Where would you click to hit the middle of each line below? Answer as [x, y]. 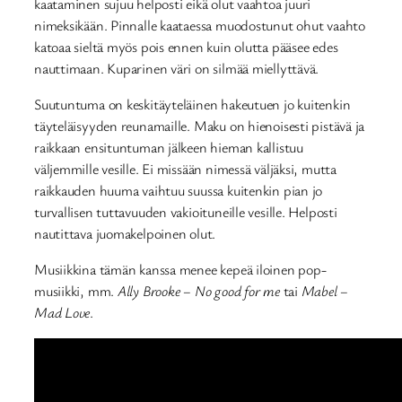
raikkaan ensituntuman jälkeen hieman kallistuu [169, 148]
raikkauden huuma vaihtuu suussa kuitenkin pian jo [179, 191]
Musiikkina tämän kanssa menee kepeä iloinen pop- [180, 270]
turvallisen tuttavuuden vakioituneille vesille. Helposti [186, 212]
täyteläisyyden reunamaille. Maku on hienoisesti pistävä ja [200, 126]
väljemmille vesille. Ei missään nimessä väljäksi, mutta [185, 169]
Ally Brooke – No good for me [198, 291]
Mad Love [62, 313]
